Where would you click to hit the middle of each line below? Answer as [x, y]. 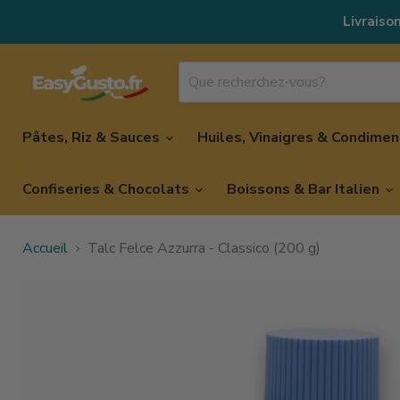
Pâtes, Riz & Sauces [93, 137]
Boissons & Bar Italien [305, 189]
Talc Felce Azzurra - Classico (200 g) [204, 248]
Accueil [45, 248]
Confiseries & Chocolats [108, 189]
